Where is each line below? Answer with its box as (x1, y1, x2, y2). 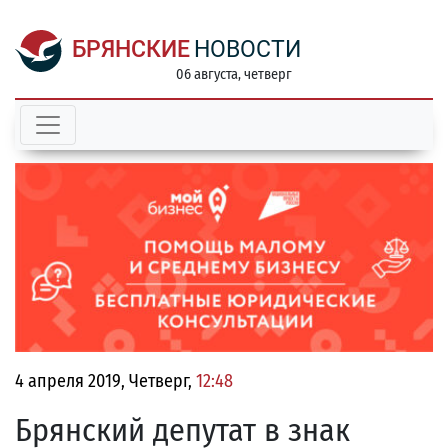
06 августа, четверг (176, 66, 292, 83)
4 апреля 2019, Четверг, (15, 370, 196, 393)
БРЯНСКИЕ (72, 36, 190, 63)
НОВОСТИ (194, 36, 301, 63)
